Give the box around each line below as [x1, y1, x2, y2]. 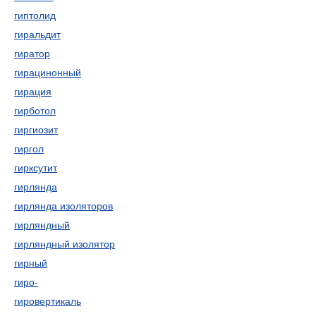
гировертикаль [14, 296, 81, 307]
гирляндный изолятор [14, 238, 115, 250]
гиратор [14, 48, 50, 59]
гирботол [14, 105, 56, 116]
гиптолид [14, 10, 56, 21]
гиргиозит [14, 124, 58, 135]
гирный [14, 257, 47, 269]
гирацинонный [14, 67, 81, 78]
